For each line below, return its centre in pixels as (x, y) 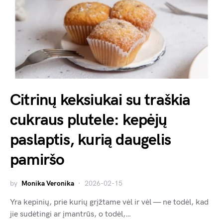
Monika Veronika (48, 184)
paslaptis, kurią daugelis (91, 140)
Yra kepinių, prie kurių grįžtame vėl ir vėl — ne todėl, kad (109, 203)
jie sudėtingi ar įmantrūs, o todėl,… (70, 215)
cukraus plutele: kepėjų (89, 120)
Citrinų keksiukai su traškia (100, 101)
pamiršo (37, 160)
